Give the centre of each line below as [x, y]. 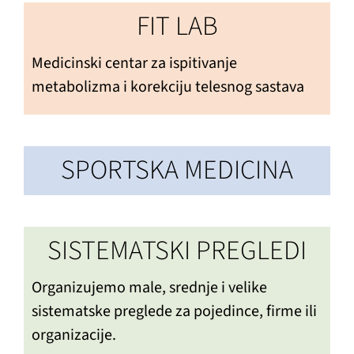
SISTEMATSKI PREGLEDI [177, 250]
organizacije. [73, 335]
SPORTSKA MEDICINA [177, 170]
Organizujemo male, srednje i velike [149, 287]
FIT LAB [177, 26]
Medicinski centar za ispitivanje [134, 63]
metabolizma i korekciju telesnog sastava [168, 87]
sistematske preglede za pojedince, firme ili [174, 311]
